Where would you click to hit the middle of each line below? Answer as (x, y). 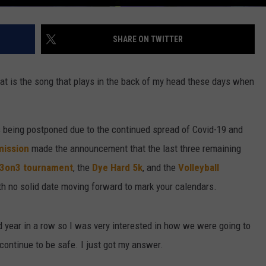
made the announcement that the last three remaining (135, 148)
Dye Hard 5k (117, 167)
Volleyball (199, 167)
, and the (160, 167)
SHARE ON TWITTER (148, 39)
